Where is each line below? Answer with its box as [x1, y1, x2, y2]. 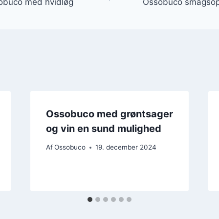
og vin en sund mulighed [45, 122, 161, 134]
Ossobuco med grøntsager [45, 108, 173, 120]
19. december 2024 [95, 143, 156, 152]
